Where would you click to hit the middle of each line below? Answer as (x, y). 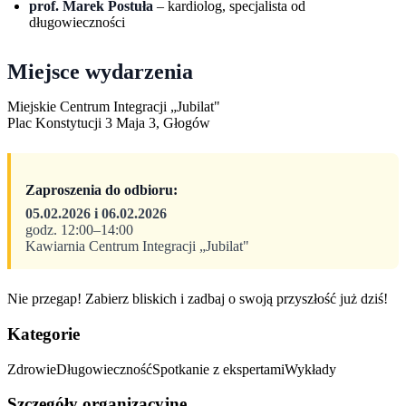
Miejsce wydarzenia (100, 72)
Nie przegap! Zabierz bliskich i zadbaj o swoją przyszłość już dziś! (198, 299)
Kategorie (43, 334)
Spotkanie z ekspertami (218, 369)
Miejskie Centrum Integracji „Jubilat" (114, 107)
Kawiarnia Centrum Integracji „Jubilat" (137, 246)
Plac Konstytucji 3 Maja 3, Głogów (109, 123)
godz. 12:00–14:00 (79, 230)
